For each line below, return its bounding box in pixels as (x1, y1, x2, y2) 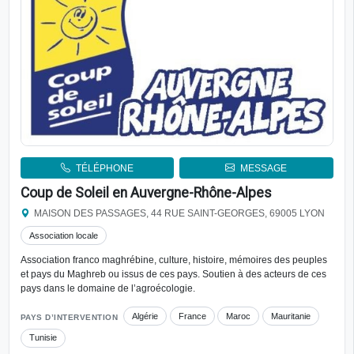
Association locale (28, 230, 98, 240)
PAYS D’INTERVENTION (20, 313, 118, 322)
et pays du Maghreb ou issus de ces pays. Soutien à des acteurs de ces (20, 269, 326, 281)
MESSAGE (240, 162, 288, 174)
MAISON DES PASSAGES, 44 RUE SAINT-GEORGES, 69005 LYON (34, 209, 326, 219)
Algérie (132, 311, 159, 321)
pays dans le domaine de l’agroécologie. (20, 283, 195, 295)
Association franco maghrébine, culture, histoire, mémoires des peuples (20, 254, 327, 266)
